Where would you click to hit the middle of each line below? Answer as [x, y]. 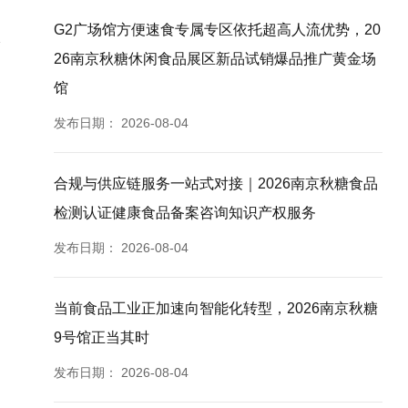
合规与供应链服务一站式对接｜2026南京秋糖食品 [216, 184]
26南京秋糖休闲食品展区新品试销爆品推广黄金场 [215, 59]
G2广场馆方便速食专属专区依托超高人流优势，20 [218, 30]
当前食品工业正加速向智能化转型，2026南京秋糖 [216, 308]
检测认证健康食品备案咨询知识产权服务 [185, 213]
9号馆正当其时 [102, 337]
